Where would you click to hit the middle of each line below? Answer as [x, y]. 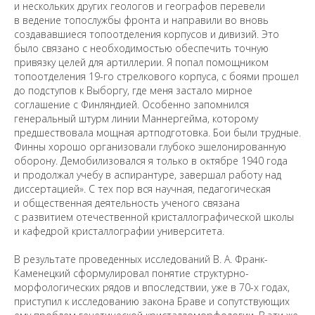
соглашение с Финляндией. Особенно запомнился [131, 104]
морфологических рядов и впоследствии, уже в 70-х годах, [152, 287]
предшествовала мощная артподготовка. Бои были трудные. [157, 133]
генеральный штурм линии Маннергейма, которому [136, 118]
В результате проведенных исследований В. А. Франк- [141, 259]
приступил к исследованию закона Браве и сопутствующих [152, 301]
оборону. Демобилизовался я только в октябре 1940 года [151, 161]
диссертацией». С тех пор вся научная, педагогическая [142, 189]
